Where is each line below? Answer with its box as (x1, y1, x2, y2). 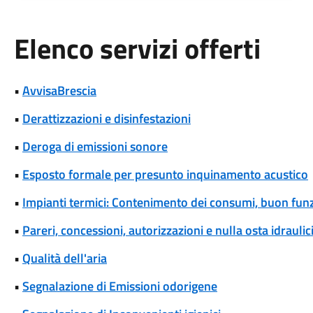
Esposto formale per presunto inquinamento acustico (22, 165, 308, 184)
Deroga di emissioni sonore (22, 137, 168, 156)
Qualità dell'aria (22, 249, 107, 268)
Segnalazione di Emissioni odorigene (22, 277, 217, 296)
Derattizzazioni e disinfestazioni (22, 109, 191, 128)
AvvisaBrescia (22, 81, 96, 100)
